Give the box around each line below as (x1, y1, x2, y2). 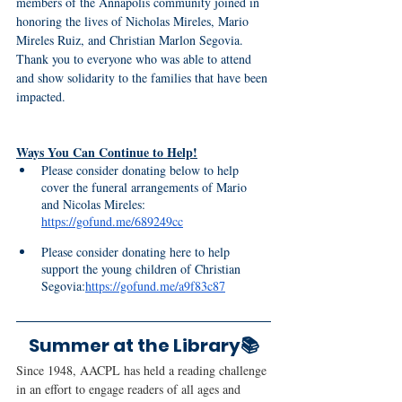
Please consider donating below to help (41, 161, 242, 179)
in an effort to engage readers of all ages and (16, 380, 244, 398)
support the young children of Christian (41, 260, 244, 278)
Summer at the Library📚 (28, 333, 259, 358)
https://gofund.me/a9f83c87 (85, 277, 225, 295)
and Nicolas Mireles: (41, 195, 149, 213)
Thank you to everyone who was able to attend (16, 49, 255, 67)
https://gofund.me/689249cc (41, 212, 183, 230)
